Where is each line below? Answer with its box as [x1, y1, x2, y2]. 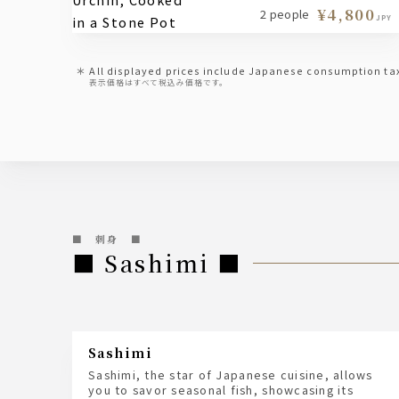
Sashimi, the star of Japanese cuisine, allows [88, 365, 373, 383]
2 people [260, 4, 310, 22]
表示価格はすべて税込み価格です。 [89, 77, 229, 88]
